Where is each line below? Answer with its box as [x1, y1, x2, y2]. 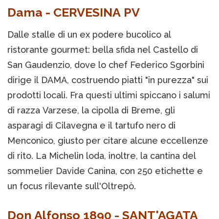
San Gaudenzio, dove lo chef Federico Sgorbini [7, 60, 204, 70]
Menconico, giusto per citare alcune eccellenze [7, 135, 208, 146]
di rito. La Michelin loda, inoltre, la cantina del [7, 151, 196, 161]
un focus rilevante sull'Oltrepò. [7, 181, 136, 192]
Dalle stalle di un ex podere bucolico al [7, 29, 171, 40]
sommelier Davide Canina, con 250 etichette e [7, 166, 203, 176]
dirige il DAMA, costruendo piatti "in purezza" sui [7, 75, 208, 86]
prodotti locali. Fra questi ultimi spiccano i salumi [7, 90, 210, 101]
